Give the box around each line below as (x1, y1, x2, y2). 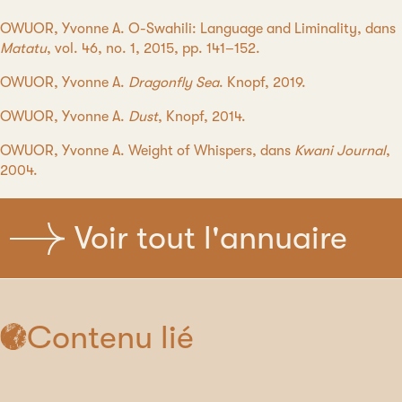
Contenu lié (27, 319, 194, 356)
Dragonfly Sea (128, 74, 219, 92)
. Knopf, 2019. (219, 74, 306, 92)
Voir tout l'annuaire (74, 220, 348, 258)
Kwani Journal (294, 143, 386, 160)
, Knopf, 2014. (158, 109, 246, 126)
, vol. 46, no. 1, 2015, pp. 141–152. (47, 40, 260, 57)
